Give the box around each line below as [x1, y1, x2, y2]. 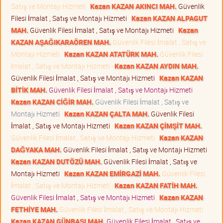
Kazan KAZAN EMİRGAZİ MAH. [64, 168, 160, 178]
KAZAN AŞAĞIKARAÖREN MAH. [11, 37, 111, 47]
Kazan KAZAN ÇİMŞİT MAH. [114, 120, 202, 130]
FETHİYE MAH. [11, 204, 58, 214]
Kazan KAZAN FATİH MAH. [114, 180, 198, 190]
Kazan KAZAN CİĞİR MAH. [11, 97, 94, 107]
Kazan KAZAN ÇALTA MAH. [64, 109, 149, 118]
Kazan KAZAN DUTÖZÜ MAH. [11, 156, 102, 166]
